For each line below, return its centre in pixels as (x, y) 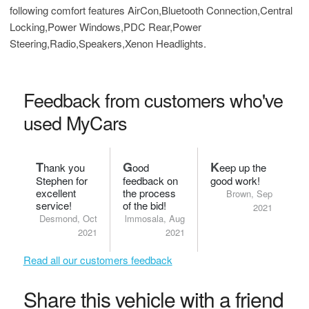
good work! (235, 180)
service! (53, 205)
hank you (64, 167)
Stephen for (61, 180)
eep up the (242, 167)
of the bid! (145, 205)
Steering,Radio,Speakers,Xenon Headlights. (108, 43)
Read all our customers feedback (98, 260)
